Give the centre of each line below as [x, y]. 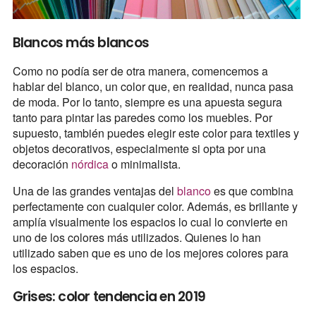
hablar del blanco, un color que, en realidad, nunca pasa [153, 86]
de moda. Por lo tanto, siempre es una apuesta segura [147, 102]
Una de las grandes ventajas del [95, 190]
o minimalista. [146, 164]
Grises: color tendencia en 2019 [109, 296]
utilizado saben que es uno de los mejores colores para [150, 253]
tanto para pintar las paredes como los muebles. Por [142, 117]
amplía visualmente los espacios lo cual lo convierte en [150, 221]
